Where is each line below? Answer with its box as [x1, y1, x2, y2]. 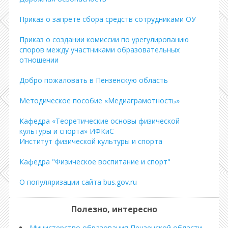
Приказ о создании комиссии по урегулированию [19, 34, 189, 44]
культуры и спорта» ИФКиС [19, 126, 114, 136]
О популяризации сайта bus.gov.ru [19, 177, 137, 187]
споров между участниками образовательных [19, 44, 180, 54]
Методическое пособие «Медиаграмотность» [19, 95, 180, 105]
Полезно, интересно [71, 203, 157, 215]
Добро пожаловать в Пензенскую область [19, 75, 168, 85]
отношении [19, 54, 59, 65]
